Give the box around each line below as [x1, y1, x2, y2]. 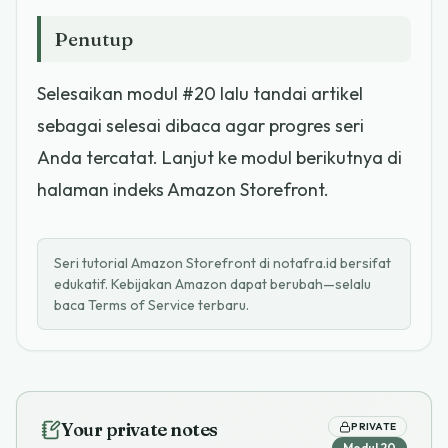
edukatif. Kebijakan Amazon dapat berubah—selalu [54, 274, 371, 293]
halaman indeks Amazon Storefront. [37, 177, 329, 201]
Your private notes [61, 418, 218, 442]
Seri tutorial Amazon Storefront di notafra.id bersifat [54, 253, 391, 272]
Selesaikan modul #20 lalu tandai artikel [37, 81, 363, 105]
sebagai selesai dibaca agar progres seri [37, 113, 364, 137]
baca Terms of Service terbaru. [54, 295, 249, 314]
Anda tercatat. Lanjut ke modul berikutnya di [37, 145, 402, 169]
